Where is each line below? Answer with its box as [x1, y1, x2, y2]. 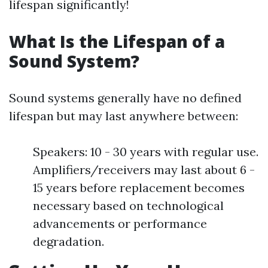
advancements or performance [33, 216, 207, 231]
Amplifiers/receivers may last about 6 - [33, 162, 255, 177]
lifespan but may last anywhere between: [9, 108, 238, 123]
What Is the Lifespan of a [9, 30, 225, 53]
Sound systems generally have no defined [9, 90, 242, 105]
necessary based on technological [33, 198, 224, 213]
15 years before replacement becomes [33, 180, 245, 195]
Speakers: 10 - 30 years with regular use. [33, 144, 258, 159]
